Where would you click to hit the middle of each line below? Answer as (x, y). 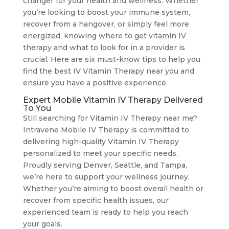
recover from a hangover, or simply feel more (106, 24)
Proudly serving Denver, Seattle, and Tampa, (105, 165)
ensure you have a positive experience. (95, 83)
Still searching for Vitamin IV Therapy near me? (110, 118)
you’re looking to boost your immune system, (106, 12)
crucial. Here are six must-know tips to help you (111, 59)
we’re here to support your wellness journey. (106, 177)
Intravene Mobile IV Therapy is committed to (106, 130)
